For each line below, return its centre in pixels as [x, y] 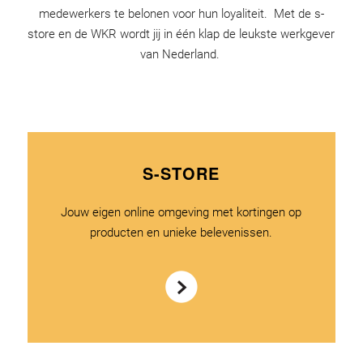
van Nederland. [181, 54]
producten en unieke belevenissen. [181, 232]
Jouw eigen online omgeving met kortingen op [181, 212]
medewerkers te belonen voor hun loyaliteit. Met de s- [181, 14]
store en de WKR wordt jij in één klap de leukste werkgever [181, 34]
